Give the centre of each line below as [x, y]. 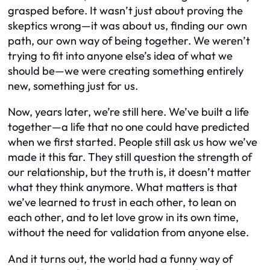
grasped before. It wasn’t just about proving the [125, 11]
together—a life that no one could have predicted [129, 127]
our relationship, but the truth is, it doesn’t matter [130, 172]
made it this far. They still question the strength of [130, 157]
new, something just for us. [73, 86]
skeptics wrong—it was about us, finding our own [127, 26]
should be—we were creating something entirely [126, 71]
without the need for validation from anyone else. [128, 233]
